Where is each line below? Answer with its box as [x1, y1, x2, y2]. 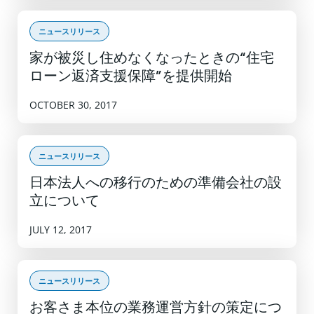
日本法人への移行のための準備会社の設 [29, 176, 282, 191]
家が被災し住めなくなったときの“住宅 [29, 51, 274, 66]
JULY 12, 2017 [29, 222, 92, 236]
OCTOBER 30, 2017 [29, 97, 117, 111]
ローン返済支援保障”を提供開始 [29, 69, 232, 84]
